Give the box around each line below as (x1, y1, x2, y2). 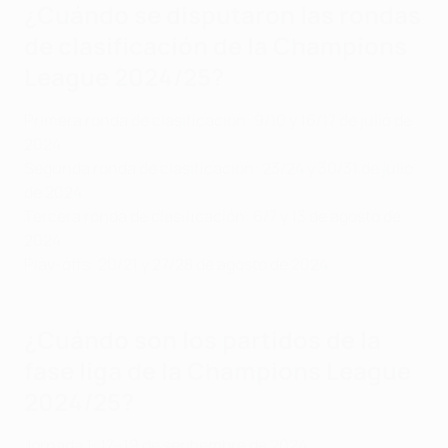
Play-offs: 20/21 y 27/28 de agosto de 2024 (24, 253, 328, 276)
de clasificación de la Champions (24, 29, 407, 63)
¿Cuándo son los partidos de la (24, 323, 381, 357)
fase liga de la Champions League (24, 354, 411, 388)
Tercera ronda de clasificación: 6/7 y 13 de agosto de (24, 205, 401, 228)
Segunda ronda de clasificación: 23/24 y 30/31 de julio (24, 157, 413, 180)
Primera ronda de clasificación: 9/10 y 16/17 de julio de (24, 109, 412, 132)
